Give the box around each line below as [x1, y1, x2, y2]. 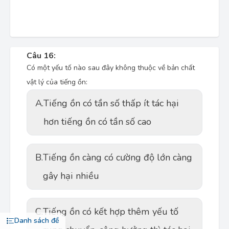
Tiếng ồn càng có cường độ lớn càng [43, 151, 192, 164]
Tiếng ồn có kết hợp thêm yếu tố [43, 205, 178, 218]
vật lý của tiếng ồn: [27, 77, 87, 87]
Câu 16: [27, 50, 56, 61]
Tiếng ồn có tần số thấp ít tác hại [43, 97, 179, 109]
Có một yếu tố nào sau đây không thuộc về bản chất [27, 63, 195, 73]
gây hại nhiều [43, 170, 99, 182]
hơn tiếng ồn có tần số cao [43, 116, 151, 128]
